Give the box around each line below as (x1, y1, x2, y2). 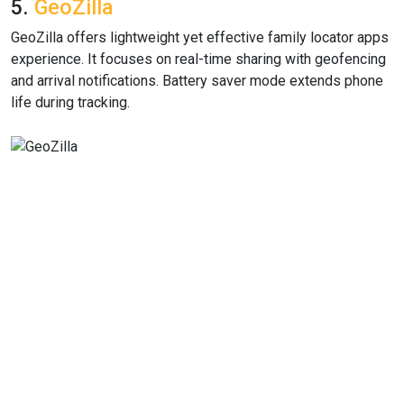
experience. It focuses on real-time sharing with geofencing (11, 50, 386, 68)
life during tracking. (11, 94, 130, 111)
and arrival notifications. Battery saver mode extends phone (11, 72, 383, 89)
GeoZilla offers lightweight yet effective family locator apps (11, 29, 389, 46)
